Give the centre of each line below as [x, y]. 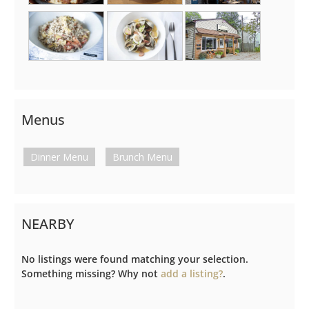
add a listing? [192, 273]
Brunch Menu [143, 157]
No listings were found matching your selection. [135, 259]
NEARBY [48, 223]
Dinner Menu [59, 157]
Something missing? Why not [91, 273]
